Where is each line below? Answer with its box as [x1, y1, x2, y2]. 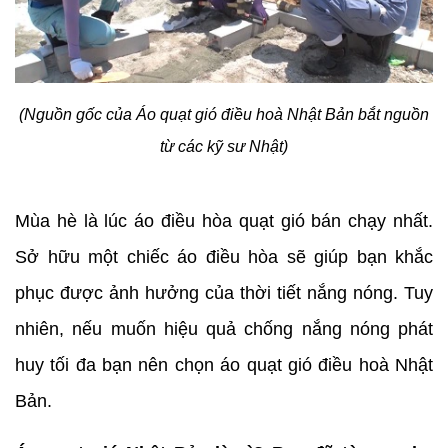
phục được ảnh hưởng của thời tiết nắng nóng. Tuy [15, 282, 433, 303]
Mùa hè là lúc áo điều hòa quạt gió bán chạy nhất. [15, 210, 433, 231]
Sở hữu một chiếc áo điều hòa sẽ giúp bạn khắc [15, 246, 433, 267]
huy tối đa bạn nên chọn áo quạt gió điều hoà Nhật [15, 354, 433, 375]
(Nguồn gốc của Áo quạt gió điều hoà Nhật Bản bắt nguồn [19, 105, 429, 123]
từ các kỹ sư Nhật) [160, 137, 288, 155]
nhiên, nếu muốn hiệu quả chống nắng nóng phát [15, 318, 433, 339]
